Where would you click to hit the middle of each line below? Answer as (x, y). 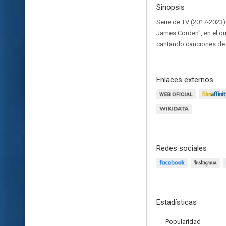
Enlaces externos (185, 80)
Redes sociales (182, 148)
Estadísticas (177, 202)
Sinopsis (171, 7)
